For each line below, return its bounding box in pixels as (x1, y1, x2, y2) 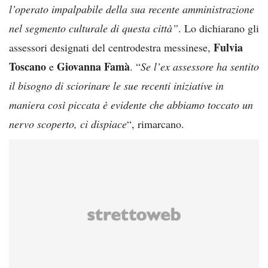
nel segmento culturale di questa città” (9, 20, 178, 35)
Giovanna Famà (57, 58, 130, 74)
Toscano (9, 58, 46, 74)
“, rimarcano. (127, 116, 184, 131)
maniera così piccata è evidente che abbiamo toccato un (9, 97, 253, 112)
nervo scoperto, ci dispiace (9, 116, 127, 131)
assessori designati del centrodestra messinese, (9, 39, 214, 54)
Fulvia (214, 39, 243, 55)
